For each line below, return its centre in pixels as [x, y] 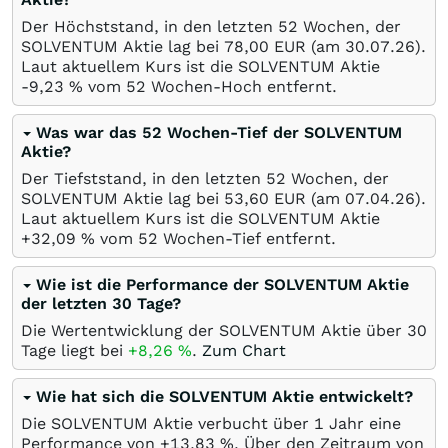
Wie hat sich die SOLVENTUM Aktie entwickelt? [224, 396]
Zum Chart [244, 350]
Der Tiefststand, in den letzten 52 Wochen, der [205, 178]
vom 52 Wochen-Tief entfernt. [215, 238]
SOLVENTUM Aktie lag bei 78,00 [145, 46]
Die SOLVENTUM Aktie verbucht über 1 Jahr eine [211, 423]
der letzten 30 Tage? [101, 303]
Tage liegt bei [74, 350]
